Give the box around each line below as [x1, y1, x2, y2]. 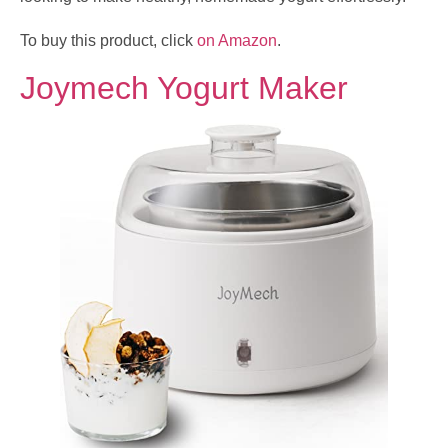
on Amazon [197, 31, 277, 49]
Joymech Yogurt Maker [20, 69, 348, 106]
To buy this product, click [20, 31, 197, 49]
